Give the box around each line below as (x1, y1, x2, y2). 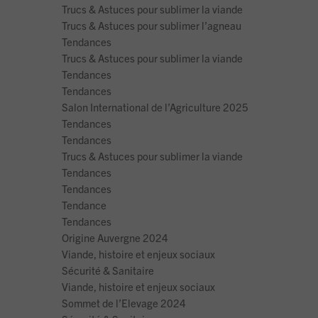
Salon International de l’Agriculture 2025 (62, 100, 248, 114)
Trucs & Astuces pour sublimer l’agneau (62, 18, 241, 33)
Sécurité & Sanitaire (62, 263, 154, 278)
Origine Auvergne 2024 (62, 231, 168, 245)
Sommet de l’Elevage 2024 (62, 296, 186, 310)
